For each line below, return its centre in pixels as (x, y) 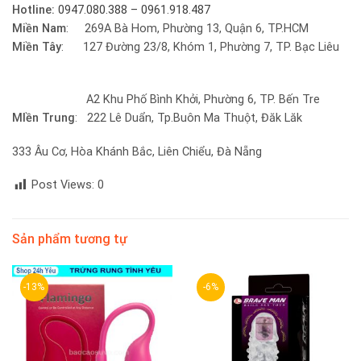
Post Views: (63, 185)
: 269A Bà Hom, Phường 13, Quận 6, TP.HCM (187, 28)
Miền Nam (39, 28)
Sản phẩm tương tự (70, 239)
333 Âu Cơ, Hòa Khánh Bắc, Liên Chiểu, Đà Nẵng (137, 151)
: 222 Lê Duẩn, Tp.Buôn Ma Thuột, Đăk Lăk (189, 118)
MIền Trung (44, 118)
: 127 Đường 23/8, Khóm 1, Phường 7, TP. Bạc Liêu (200, 47)
